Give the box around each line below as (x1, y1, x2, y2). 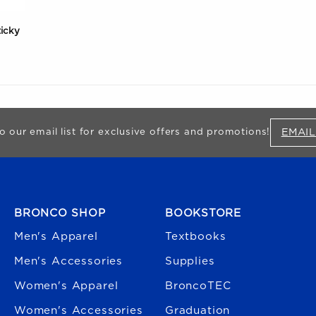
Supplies (165, 255, 215, 267)
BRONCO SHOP (14, 207, 106, 219)
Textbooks (165, 231, 226, 242)
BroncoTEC (165, 280, 231, 291)
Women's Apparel (14, 280, 119, 291)
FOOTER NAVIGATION (13, 190, 118, 201)
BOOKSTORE (165, 207, 241, 219)
